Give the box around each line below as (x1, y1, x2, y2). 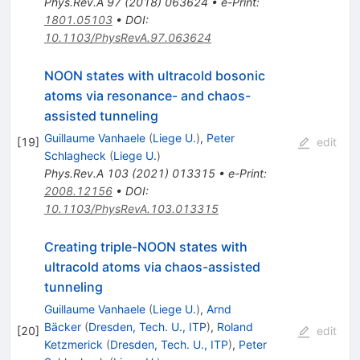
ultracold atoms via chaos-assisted (43, 259, 260, 276)
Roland (216, 320, 253, 334)
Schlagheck (43, 149, 106, 163)
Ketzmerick (43, 337, 103, 352)
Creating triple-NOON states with (43, 239, 247, 256)
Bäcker (43, 320, 81, 334)
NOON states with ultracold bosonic (43, 67, 265, 84)
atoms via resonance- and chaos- (43, 88, 251, 104)
